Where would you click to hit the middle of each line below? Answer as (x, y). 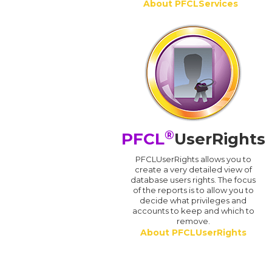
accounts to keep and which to (193, 211)
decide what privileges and (193, 201)
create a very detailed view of (193, 170)
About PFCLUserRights (193, 233)
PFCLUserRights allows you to (193, 159)
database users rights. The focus (193, 180)
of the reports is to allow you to (193, 190)
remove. (193, 221)
